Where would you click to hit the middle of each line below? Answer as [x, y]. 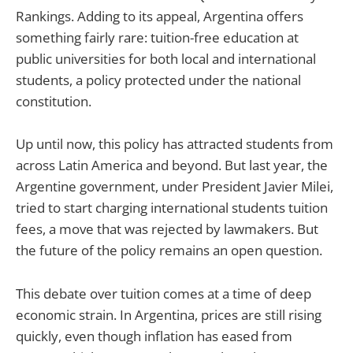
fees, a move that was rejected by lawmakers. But [167, 229]
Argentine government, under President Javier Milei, [175, 187]
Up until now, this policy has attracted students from [175, 144]
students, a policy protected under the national [158, 80]
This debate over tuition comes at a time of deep [163, 293]
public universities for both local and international [166, 59]
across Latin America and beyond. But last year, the [172, 165]
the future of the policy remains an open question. [169, 251]
